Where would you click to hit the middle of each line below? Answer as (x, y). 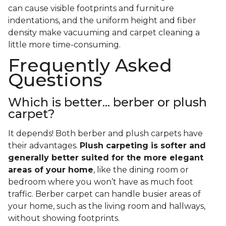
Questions (55, 80)
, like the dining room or (141, 170)
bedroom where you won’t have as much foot (101, 182)
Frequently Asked (90, 65)
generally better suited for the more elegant (106, 158)
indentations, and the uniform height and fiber (102, 21)
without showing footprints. (65, 218)
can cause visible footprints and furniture (91, 9)
